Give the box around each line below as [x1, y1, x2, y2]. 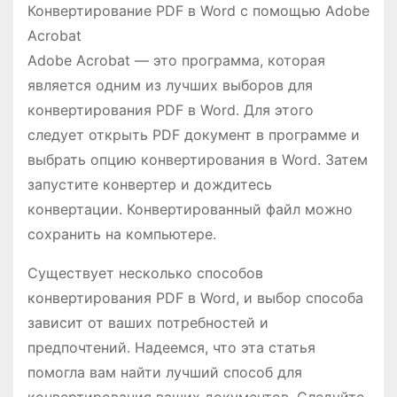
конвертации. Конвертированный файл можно [27, 200, 353, 219]
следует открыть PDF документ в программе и [27, 126, 360, 144]
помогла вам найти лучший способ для [27, 363, 302, 382]
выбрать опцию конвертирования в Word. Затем [27, 151, 368, 169]
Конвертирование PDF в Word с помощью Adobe [27, 2, 370, 20]
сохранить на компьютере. [27, 225, 216, 244]
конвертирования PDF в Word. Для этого [27, 101, 314, 120]
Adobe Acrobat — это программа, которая [27, 51, 325, 70]
